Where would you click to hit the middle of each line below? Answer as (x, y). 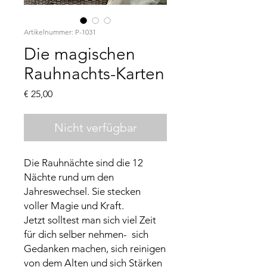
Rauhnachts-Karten (94, 73)
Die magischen (80, 54)
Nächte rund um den (69, 177)
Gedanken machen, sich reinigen (95, 248)
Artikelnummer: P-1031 (60, 32)
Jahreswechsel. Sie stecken (82, 191)
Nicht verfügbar (95, 127)
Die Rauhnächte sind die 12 (83, 162)
